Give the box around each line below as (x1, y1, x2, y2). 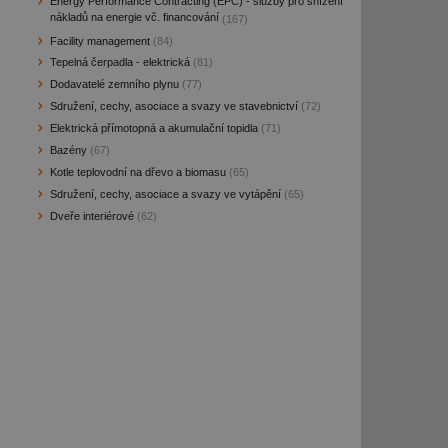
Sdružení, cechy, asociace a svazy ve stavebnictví (49, 100, 298, 113)
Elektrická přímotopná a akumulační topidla (49, 122, 258, 135)
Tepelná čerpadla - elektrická (49, 56, 190, 69)
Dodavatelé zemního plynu (49, 78, 179, 91)
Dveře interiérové (49, 209, 134, 222)
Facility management (49, 34, 150, 47)
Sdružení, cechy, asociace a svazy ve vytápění (49, 187, 281, 200)
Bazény (49, 144, 87, 157)
